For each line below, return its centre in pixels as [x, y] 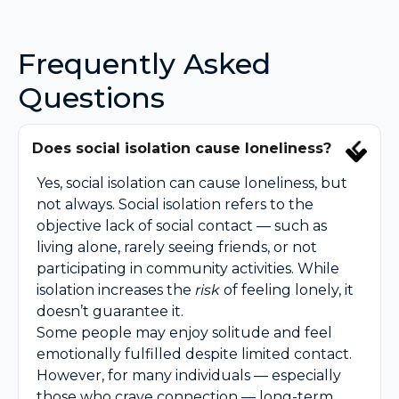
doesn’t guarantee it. [110, 312]
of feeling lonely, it [287, 290]
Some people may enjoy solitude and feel [184, 333]
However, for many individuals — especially [189, 376]
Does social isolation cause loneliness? [182, 149]
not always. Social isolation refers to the [175, 205]
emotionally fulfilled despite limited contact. [194, 354]
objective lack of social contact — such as [182, 226]
